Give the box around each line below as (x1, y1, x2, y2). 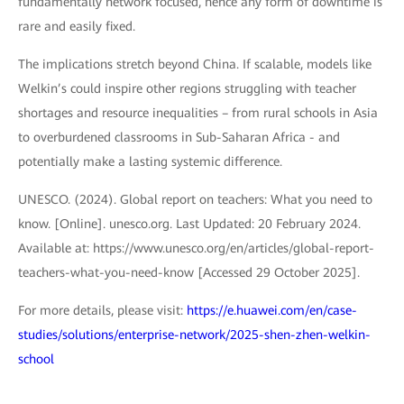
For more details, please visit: (18, 302, 187, 317)
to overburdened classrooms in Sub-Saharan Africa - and (18, 129, 340, 144)
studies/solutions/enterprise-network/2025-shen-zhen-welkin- (18, 326, 371, 342)
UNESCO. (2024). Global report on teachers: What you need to (18, 191, 372, 207)
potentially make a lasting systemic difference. (18, 153, 282, 169)
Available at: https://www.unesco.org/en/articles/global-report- (18, 240, 374, 255)
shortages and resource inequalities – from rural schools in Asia (18, 105, 378, 120)
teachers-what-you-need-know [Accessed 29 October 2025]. (18, 264, 360, 280)
